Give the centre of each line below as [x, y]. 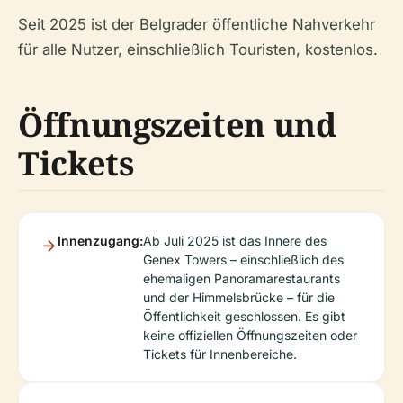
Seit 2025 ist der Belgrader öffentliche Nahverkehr [197, 24]
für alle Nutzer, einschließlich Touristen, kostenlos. [198, 49]
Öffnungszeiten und [177, 124]
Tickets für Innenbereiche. [220, 354]
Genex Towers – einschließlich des [243, 259]
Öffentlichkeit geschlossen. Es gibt [244, 316]
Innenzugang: [100, 240]
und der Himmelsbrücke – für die [239, 297]
